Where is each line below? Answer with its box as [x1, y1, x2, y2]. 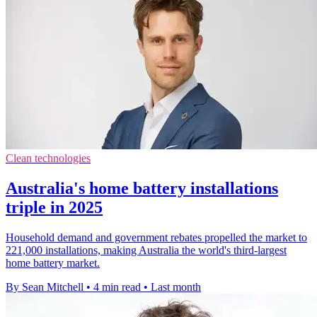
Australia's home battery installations [6, 178, 278, 197]
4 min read [93, 280, 141, 293]
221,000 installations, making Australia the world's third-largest [6, 243, 287, 256]
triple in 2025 [6, 197, 103, 217]
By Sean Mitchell [6, 280, 83, 293]
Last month [151, 280, 201, 293]
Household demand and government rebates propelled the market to [6, 231, 307, 243]
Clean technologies [6, 151, 91, 164]
